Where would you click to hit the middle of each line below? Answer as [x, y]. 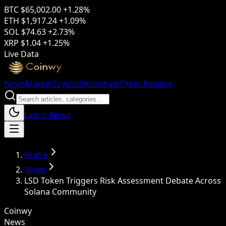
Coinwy [18, 211]
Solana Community [60, 192]
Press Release [146, 84]
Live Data [21, 54]
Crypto [66, 84]
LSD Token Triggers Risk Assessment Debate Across [123, 181]
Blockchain [99, 84]
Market [39, 84]
